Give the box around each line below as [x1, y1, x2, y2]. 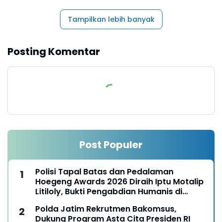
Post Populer [79, 137, 143, 152]
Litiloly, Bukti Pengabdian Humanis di [35, 185, 182, 197]
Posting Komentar [7, 44, 100, 58]
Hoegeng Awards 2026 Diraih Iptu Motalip [35, 175, 204, 187]
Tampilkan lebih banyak [67, 14, 155, 24]
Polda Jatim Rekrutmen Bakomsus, [35, 203, 176, 215]
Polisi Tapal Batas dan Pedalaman [35, 166, 173, 177]
